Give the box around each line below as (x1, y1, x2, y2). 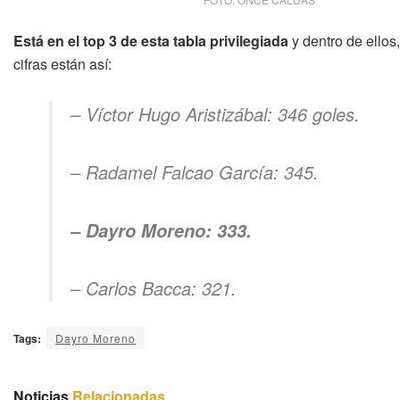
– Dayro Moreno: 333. (71, 217, 252, 243)
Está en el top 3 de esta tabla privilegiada (13, 29, 288, 51)
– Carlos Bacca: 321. (71, 274, 237, 301)
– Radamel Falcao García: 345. (71, 158, 319, 185)
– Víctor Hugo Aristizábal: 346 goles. (71, 100, 360, 127)
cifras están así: (13, 53, 112, 74)
